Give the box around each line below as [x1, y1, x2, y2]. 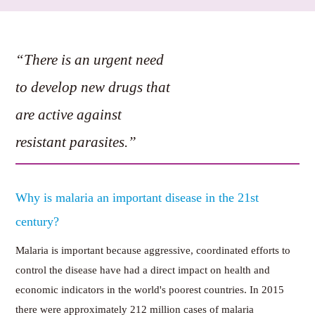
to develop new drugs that [15, 78, 171, 96]
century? [15, 214, 60, 229]
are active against [15, 105, 122, 123]
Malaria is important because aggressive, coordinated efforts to [15, 244, 291, 256]
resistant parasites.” [15, 133, 137, 150]
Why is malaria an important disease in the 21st [15, 190, 259, 205]
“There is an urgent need [15, 51, 165, 68]
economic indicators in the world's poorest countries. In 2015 [15, 283, 285, 295]
